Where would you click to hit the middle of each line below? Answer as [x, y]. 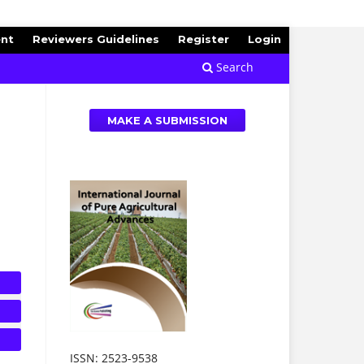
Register [204, 39]
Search [233, 67]
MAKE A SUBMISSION [167, 120]
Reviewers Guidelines [96, 39]
